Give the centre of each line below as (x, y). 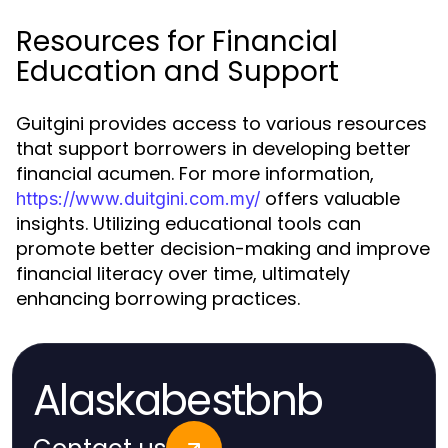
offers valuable (330, 198)
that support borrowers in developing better (213, 148)
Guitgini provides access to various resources (221, 123)
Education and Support (177, 71)
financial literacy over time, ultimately (183, 273)
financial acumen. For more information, (195, 173)
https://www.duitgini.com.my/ (138, 198)
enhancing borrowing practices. (158, 298)
